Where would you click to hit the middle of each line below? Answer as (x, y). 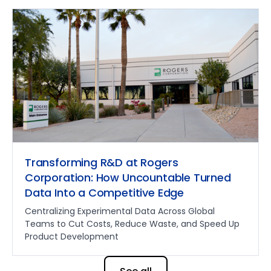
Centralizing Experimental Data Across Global (120, 211)
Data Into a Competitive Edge (104, 193)
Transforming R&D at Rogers (102, 163)
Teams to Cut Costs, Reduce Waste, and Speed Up (132, 224)
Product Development (72, 237)
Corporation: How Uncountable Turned (128, 178)
